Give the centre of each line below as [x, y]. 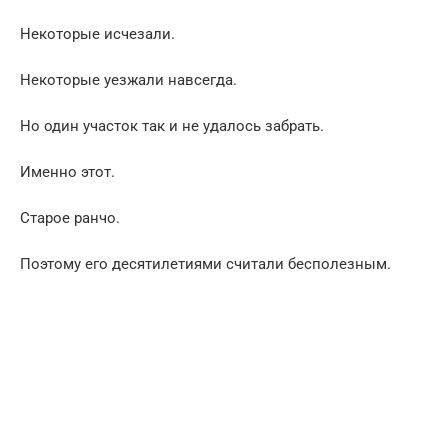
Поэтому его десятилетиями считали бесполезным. [205, 263]
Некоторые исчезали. [97, 33]
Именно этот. [67, 171]
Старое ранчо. [70, 217]
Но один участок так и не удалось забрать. [172, 125]
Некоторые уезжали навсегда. [128, 79]
